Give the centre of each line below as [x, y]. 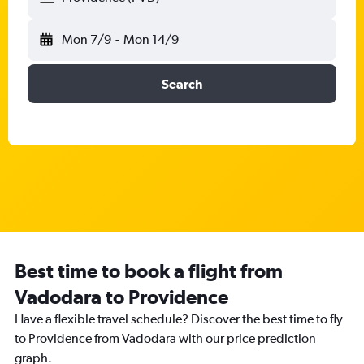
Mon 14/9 [151, 39]
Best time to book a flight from [149, 271]
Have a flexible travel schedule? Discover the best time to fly [179, 319]
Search [182, 84]
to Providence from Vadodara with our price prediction [165, 338]
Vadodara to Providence [121, 297]
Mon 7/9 [87, 39]
